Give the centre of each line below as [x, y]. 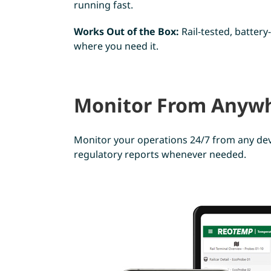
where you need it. [116, 46]
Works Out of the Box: [126, 32]
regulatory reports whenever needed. [160, 155]
